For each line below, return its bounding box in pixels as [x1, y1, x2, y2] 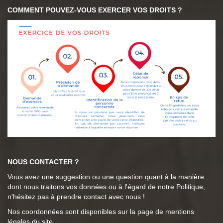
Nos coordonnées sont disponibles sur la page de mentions [7, 208, 194, 216]
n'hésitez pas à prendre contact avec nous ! [7, 193, 145, 201]
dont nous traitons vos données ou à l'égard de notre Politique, [7, 183, 205, 191]
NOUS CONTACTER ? [7, 158, 79, 166]
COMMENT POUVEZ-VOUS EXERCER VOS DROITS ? [7, 6, 182, 14]
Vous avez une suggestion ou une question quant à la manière [7, 173, 204, 181]
